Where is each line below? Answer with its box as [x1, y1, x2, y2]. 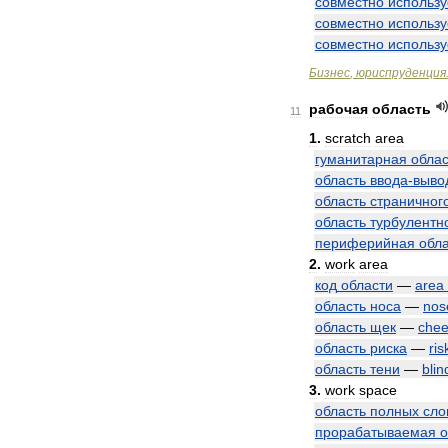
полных [370, 403, 419, 419]
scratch [325, 130, 371, 146]
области [341, 277, 393, 293]
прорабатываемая [315, 424, 436, 440]
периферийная [315, 235, 415, 251]
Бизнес [309, 66, 350, 80]
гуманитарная [315, 151, 407, 167]
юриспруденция [356, 66, 446, 80]
